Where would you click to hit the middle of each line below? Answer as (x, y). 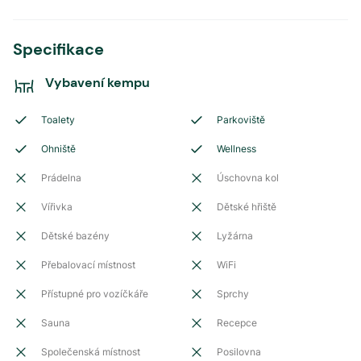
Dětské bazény (75, 236)
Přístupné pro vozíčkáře (95, 294)
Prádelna (61, 178)
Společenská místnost (91, 352)
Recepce (237, 323)
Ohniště (58, 149)
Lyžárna (235, 236)
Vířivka (57, 207)
